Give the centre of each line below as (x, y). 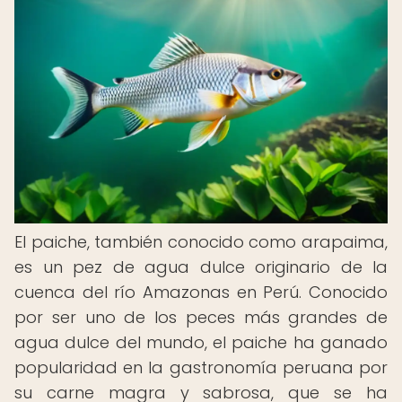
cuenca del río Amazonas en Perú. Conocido (201, 292)
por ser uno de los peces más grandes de (201, 317)
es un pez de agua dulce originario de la (201, 267)
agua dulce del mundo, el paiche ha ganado (201, 342)
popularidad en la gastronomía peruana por (201, 367)
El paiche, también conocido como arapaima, (201, 242)
